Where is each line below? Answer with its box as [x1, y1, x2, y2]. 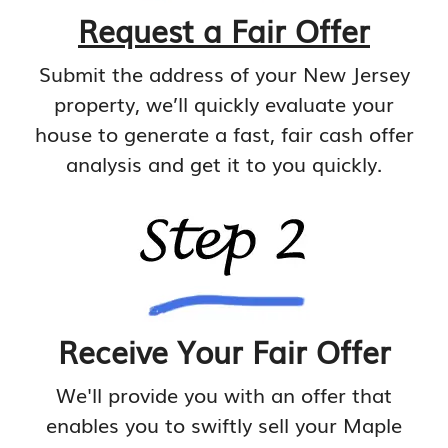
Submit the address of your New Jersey [38, 58, 410, 89]
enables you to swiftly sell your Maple [46, 409, 402, 440]
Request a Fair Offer [78, 8, 370, 53]
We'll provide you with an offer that [56, 379, 392, 410]
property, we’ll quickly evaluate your [54, 88, 394, 119]
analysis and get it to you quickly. [66, 148, 382, 179]
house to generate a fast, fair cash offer [34, 118, 414, 149]
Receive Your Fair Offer [57, 329, 391, 374]
